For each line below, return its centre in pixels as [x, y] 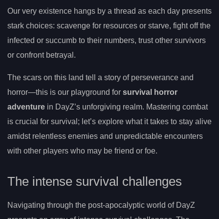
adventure [26, 107]
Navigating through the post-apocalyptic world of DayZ [101, 205]
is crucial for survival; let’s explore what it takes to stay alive [109, 121]
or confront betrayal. [42, 55]
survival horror [150, 92]
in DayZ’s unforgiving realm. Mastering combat [126, 107]
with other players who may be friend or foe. [82, 151]
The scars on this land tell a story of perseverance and [100, 77]
